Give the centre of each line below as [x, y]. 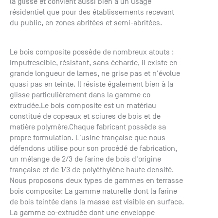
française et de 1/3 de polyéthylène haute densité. [92, 170]
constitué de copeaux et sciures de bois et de [85, 116]
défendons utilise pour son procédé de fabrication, [93, 148]
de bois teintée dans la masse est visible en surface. [97, 202]
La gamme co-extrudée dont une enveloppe [82, 213]
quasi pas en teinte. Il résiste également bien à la [91, 84]
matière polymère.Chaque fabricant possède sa [88, 127]
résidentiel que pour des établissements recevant [92, 12]
